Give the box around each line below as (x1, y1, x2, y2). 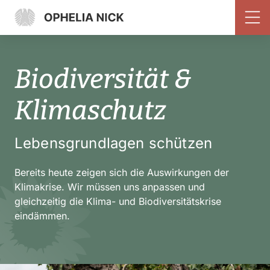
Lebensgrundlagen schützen (14, 134, 212, 152)
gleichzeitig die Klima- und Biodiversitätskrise (14, 195, 221, 207)
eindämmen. (14, 210, 70, 222)
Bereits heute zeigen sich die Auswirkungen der (14, 166, 229, 178)
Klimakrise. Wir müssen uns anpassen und (14, 181, 205, 193)
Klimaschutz (14, 95, 166, 127)
